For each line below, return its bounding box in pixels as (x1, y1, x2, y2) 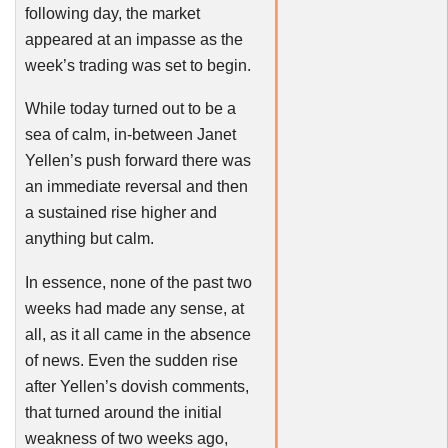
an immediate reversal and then (24, 178, 248, 195)
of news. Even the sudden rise (24, 351, 238, 369)
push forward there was (81, 152, 251, 169)
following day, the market (24, 4, 200, 22)
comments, (167, 377, 249, 395)
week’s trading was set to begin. (24, 56, 251, 74)
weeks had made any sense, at (24, 299, 244, 317)
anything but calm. (24, 230, 154, 247)
